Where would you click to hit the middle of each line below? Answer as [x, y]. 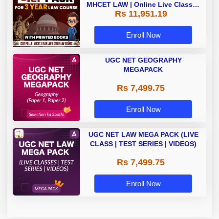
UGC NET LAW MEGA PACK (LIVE [143, 135]
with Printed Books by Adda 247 [143, 14]
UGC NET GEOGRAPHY [143, 60]
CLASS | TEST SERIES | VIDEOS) [143, 144]
